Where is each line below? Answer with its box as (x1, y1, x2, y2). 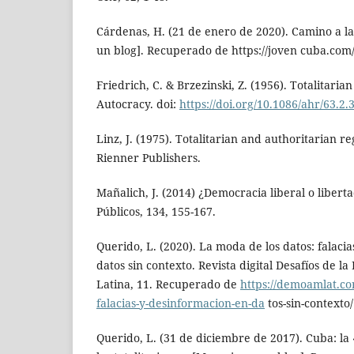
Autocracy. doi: (96, 96, 179, 112)
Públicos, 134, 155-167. (96, 204, 216, 220)
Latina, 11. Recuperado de (96, 277, 240, 292)
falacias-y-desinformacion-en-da (96, 296, 265, 311)
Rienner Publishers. (96, 150, 201, 166)
